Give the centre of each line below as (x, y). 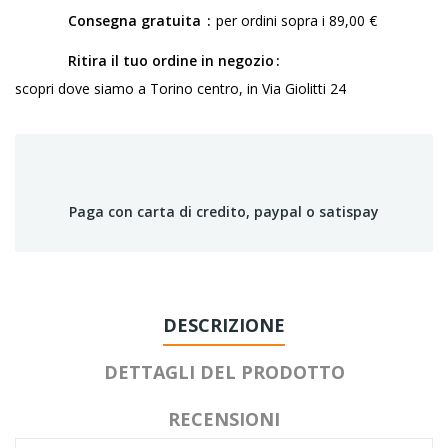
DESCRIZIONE (224, 325)
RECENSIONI (224, 419)
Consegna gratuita (136, 20)
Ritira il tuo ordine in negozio (171, 60)
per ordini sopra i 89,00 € (296, 20)
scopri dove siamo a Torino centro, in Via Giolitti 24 (180, 88)
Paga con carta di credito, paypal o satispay (224, 211)
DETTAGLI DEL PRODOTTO (224, 372)
